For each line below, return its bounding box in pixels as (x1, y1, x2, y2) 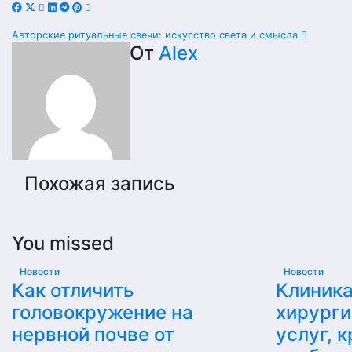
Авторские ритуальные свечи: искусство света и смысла (12, 29, 301, 41)
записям (11, 86, 115, 116)
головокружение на (12, 301, 193, 324)
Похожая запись (24, 172, 175, 195)
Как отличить (12, 279, 134, 302)
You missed (12, 232, 114, 255)
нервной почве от (12, 323, 174, 346)
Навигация (11, 26, 144, 57)
